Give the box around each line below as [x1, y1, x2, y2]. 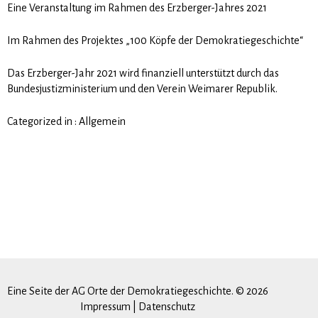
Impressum [80, 300, 131, 312]
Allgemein [79, 115, 126, 127]
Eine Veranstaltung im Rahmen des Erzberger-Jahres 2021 [7, 1, 267, 13]
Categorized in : [7, 115, 77, 127]
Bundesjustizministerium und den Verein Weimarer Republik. [7, 82, 278, 94]
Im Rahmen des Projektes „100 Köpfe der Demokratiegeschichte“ [7, 34, 303, 46]
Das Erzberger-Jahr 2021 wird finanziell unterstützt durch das [7, 67, 279, 79]
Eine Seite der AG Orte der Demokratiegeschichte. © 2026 [7, 285, 268, 297]
